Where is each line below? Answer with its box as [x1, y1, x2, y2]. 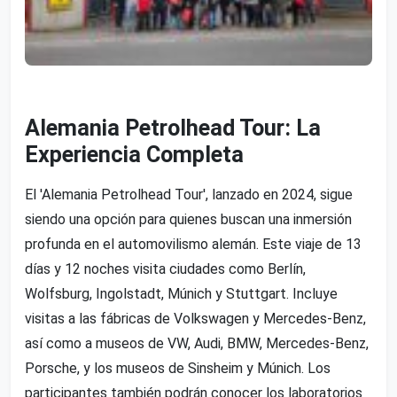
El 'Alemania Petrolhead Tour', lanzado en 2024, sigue [25, 186, 353, 204]
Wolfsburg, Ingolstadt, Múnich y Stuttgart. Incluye [25, 285, 338, 303]
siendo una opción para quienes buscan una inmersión [25, 211, 352, 229]
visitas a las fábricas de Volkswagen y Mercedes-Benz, [25, 310, 366, 328]
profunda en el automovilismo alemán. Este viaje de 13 [25, 236, 362, 253]
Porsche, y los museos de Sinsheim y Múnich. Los [25, 360, 331, 378]
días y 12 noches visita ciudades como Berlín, [25, 261, 306, 278]
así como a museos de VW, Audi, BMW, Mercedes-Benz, [25, 335, 369, 353]
